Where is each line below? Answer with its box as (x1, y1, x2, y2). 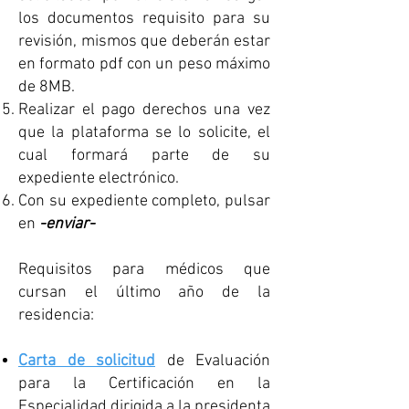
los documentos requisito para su (18, 9, 270, 28)
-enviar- (39, 215, 95, 234)
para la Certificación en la (18, 374, 270, 393)
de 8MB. (18, 78, 75, 97)
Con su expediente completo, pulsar (18, 192, 270, 211)
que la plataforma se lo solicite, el (18, 123, 270, 142)
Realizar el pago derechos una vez (18, 100, 270, 120)
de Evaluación (155, 351, 270, 371)
